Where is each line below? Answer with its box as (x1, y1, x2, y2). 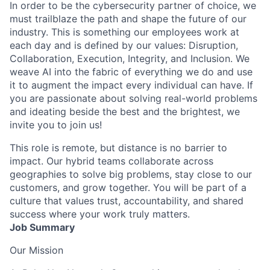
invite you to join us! (10, 118, 102, 131)
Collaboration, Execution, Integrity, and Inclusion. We (10, 52, 250, 64)
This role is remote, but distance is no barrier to (10, 141, 227, 154)
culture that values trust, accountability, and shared (10, 194, 243, 207)
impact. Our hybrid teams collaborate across (10, 154, 213, 167)
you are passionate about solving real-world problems (10, 92, 257, 104)
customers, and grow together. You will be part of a (10, 181, 246, 193)
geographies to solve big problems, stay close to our (10, 168, 252, 180)
